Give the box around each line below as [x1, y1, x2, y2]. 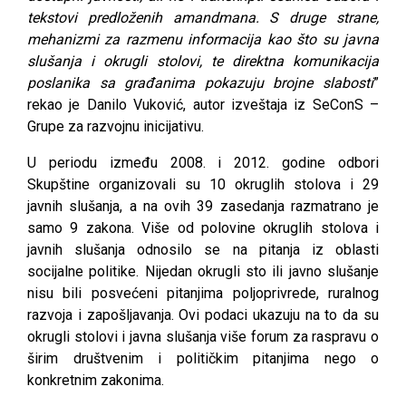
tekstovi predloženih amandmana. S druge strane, [27, 8, 379, 26]
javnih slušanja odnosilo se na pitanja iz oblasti [27, 240, 379, 258]
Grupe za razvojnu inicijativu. [27, 117, 204, 135]
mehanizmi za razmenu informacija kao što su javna [27, 30, 379, 48]
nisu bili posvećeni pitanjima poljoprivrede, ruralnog [27, 284, 379, 302]
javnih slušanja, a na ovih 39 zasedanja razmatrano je [27, 197, 379, 215]
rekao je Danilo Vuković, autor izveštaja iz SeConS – [27, 95, 379, 113]
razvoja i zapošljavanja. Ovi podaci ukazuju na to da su [27, 305, 379, 324]
